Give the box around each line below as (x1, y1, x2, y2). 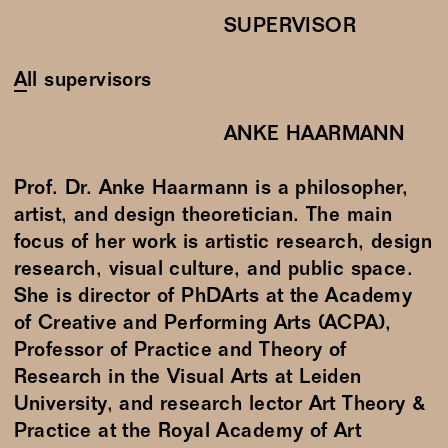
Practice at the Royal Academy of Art (13, 421, 362, 443)
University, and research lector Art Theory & (13, 394, 427, 416)
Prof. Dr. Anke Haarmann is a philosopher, (13, 178, 409, 200)
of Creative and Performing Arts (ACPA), (13, 313, 392, 335)
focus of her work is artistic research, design (13, 232, 433, 254)
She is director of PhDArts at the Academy (13, 286, 413, 308)
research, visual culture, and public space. (13, 259, 414, 281)
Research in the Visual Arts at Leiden (13, 367, 362, 389)
